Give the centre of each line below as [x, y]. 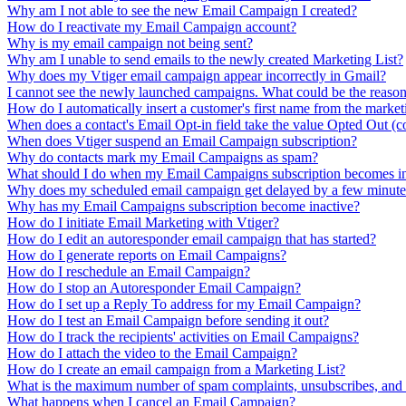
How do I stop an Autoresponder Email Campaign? [154, 287]
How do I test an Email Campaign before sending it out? [168, 320]
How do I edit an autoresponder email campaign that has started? [192, 238]
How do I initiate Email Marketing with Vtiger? [143, 222]
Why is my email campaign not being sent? [130, 43]
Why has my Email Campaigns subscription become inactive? [184, 206]
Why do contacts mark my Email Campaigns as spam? [163, 157]
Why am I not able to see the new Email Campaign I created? [182, 10]
